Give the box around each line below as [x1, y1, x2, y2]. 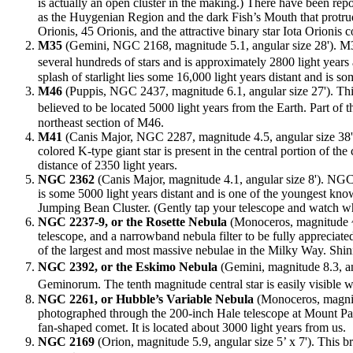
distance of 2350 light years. [38, 158, 177, 173]
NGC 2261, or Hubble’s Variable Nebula [38, 292, 254, 307]
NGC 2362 [38, 173, 95, 187]
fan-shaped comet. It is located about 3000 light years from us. [38, 321, 346, 335]
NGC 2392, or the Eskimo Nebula [38, 260, 217, 274]
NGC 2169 [38, 335, 95, 349]
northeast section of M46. [38, 116, 164, 130]
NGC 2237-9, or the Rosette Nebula [38, 215, 227, 229]
